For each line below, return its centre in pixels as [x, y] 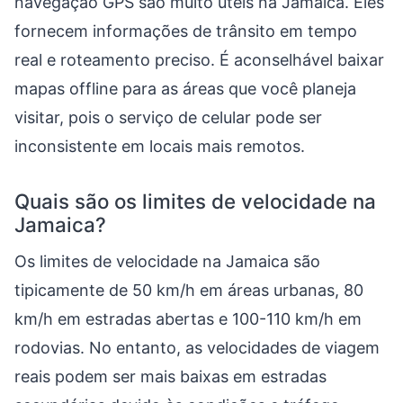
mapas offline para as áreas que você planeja [185, 89]
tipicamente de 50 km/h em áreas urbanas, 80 [189, 290]
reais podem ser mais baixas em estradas [170, 376]
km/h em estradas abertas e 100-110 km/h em [188, 319]
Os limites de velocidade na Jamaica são [167, 261]
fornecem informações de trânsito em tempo [186, 31]
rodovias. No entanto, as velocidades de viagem [197, 348]
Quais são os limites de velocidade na [195, 201]
